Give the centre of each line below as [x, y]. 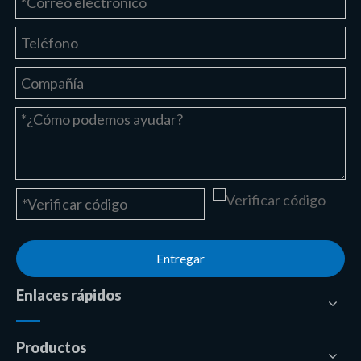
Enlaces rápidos [69, 295]
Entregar [180, 258]
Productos [52, 347]
